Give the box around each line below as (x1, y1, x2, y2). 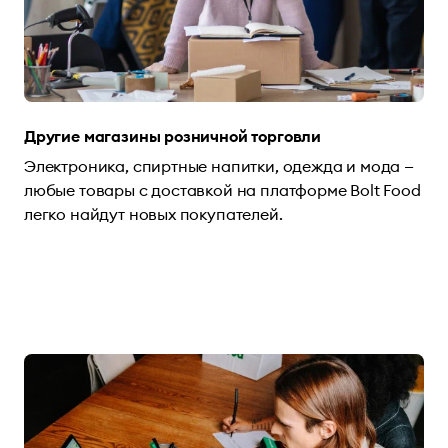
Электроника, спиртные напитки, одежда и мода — (24, 155, 414, 176)
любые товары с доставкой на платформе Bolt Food (24, 179, 421, 200)
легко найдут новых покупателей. (24, 203, 283, 224)
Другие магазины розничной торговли (24, 125, 322, 146)
